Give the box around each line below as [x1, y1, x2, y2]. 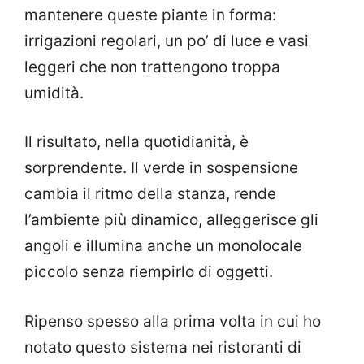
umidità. [24, 83, 84, 102]
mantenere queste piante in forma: [24, 5, 276, 24]
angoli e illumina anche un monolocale [24, 236, 302, 256]
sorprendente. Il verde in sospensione [24, 158, 298, 178]
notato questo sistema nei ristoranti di [24, 337, 301, 357]
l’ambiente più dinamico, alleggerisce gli [24, 210, 318, 230]
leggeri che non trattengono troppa [24, 57, 280, 76]
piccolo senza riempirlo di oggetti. [24, 262, 273, 282]
